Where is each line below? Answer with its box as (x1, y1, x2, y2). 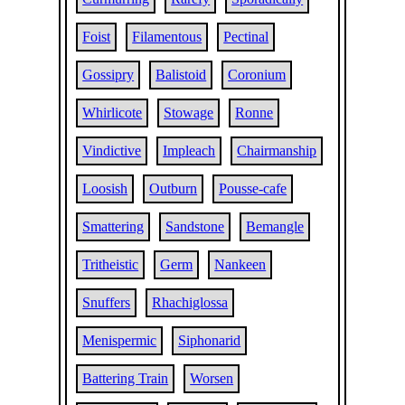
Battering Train (82, 371, 169, 386)
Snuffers (82, 295, 131, 310)
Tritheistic (82, 257, 139, 272)
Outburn (149, 181, 198, 196)
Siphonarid (178, 333, 241, 348)
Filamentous (132, 29, 202, 44)
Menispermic (82, 333, 157, 348)
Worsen (190, 371, 234, 386)
